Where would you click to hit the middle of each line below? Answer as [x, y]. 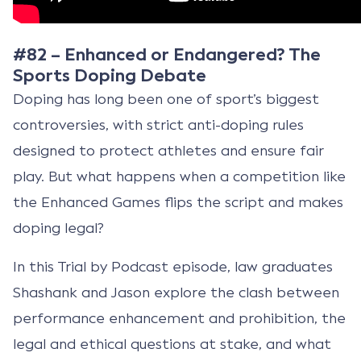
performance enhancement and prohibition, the [179, 318]
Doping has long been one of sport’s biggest [166, 99]
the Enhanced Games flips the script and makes [178, 202]
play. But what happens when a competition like [179, 176]
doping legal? [58, 228]
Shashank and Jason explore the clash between [176, 292]
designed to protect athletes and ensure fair [168, 150]
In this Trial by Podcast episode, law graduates [173, 266]
